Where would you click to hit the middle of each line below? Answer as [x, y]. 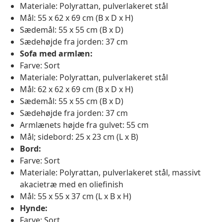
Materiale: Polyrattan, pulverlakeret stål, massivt [110, 173]
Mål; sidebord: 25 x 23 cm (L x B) [79, 137]
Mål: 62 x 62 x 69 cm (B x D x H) [77, 89]
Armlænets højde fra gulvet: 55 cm [84, 125]
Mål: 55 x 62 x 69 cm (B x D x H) [77, 18]
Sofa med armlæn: [56, 54]
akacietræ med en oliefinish [72, 185]
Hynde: [34, 208]
